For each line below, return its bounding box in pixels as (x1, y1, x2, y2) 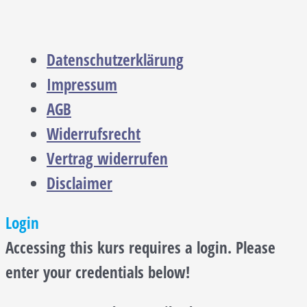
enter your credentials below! (5, 262, 190, 284)
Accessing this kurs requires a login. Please (5, 237, 275, 259)
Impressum (47, 73, 117, 95)
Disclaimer (47, 172, 112, 194)
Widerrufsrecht (47, 123, 140, 145)
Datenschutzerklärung (47, 49, 184, 71)
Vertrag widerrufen (47, 147, 168, 169)
